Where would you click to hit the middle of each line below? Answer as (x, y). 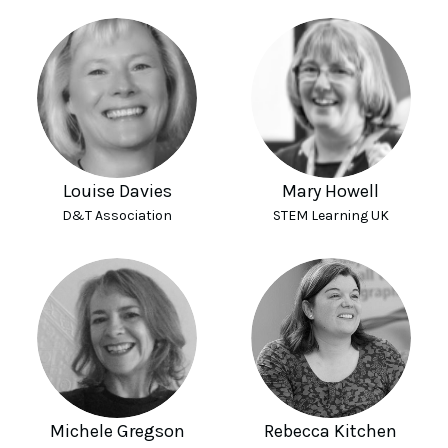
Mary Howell (331, 191)
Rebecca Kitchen (331, 431)
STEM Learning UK (330, 215)
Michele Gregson (117, 431)
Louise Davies (117, 191)
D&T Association (117, 215)
